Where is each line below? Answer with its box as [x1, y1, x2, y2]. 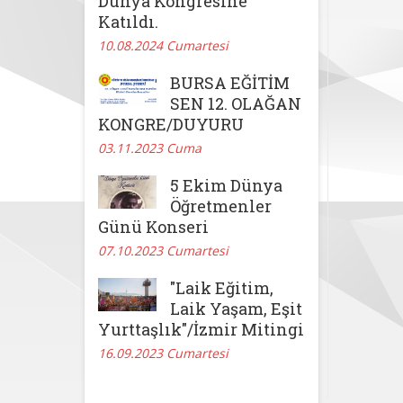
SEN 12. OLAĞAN [170, 93, 301, 115]
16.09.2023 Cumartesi [98, 345, 228, 363]
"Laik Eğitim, [170, 277, 273, 300]
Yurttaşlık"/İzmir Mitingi [98, 318, 304, 341]
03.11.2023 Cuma [98, 139, 201, 157]
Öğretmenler [170, 195, 272, 218]
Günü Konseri [98, 216, 209, 238]
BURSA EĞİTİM [170, 72, 290, 94]
